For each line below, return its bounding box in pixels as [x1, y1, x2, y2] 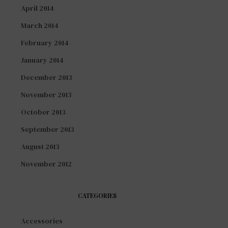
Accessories [21, 215, 63, 226]
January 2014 [21, 54, 64, 65]
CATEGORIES [77, 191, 117, 199]
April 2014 [21, 3, 54, 13]
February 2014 [21, 37, 69, 48]
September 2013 [21, 124, 74, 134]
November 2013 [21, 89, 72, 100]
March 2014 [21, 20, 59, 31]
